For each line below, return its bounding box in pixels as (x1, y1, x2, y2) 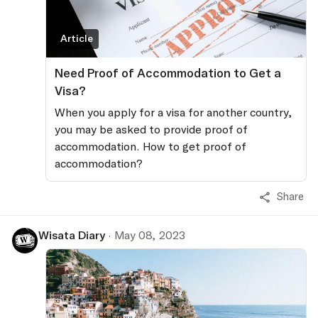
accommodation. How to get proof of (55, 139, 246, 153)
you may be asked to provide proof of (55, 122, 248, 136)
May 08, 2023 (114, 228, 185, 242)
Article (60, 32, 93, 44)
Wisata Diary (38, 228, 105, 242)
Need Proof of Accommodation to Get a (55, 65, 281, 80)
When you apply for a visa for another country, (55, 105, 292, 119)
